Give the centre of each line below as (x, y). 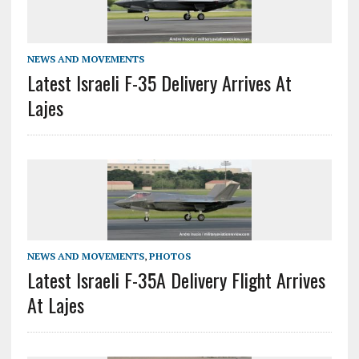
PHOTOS (169, 256)
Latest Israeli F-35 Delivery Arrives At (159, 83)
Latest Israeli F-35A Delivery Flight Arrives (176, 280)
